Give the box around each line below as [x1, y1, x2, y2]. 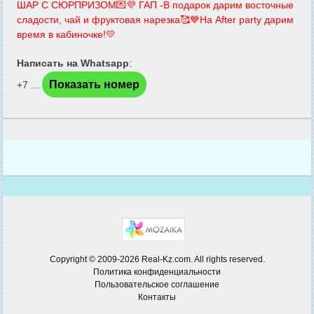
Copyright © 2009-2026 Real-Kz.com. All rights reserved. [49, 254, 265, 264]
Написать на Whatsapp [17, 57, 129, 69]
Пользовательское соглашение [95, 280, 219, 289]
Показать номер [49, 78, 139, 90]
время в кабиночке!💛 [17, 29, 116, 40]
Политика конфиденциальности [93, 267, 221, 277]
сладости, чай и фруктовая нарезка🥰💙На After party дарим [17, 14, 294, 25]
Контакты [138, 292, 176, 302]
